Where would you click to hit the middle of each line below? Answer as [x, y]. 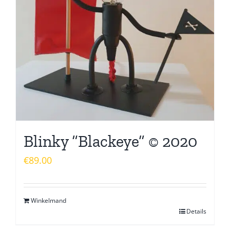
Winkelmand [49, 200]
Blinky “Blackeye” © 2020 [110, 141]
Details [196, 211]
